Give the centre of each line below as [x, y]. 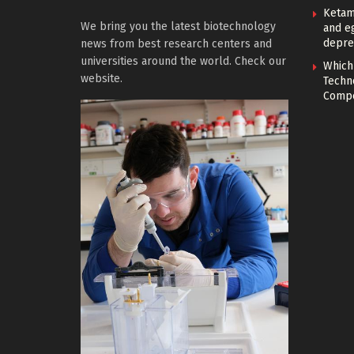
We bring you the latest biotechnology [178, 26]
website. [102, 78]
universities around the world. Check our [183, 61]
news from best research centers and [176, 43]
